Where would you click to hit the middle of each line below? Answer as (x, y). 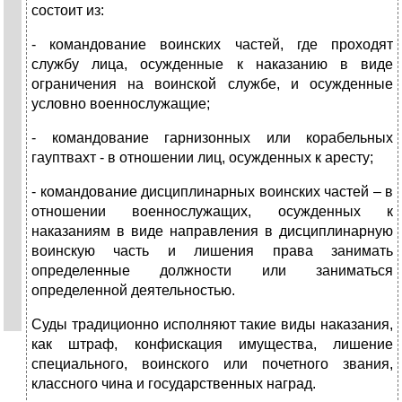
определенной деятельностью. (133, 291)
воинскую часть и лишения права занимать (212, 251)
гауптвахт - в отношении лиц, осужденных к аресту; (202, 158)
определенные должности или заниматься (212, 271)
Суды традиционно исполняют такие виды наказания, (212, 325)
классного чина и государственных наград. (174, 384)
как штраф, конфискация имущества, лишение (212, 345)
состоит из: (68, 11)
